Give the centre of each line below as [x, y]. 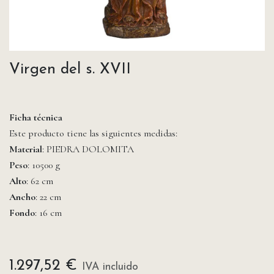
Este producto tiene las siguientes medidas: [93, 134]
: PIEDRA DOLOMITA [88, 150]
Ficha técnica [37, 118]
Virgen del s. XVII [70, 70]
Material [26, 150]
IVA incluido [110, 267]
